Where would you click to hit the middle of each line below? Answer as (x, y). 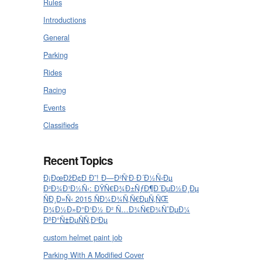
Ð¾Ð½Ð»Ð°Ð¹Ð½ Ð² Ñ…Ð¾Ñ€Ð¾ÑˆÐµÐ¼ (117, 209)
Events (54, 107)
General (56, 37)
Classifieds (61, 125)
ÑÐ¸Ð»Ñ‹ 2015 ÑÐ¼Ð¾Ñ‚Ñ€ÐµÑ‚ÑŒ (106, 199)
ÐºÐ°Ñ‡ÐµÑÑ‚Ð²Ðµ (75, 220)
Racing (55, 90)
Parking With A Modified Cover (94, 255)
